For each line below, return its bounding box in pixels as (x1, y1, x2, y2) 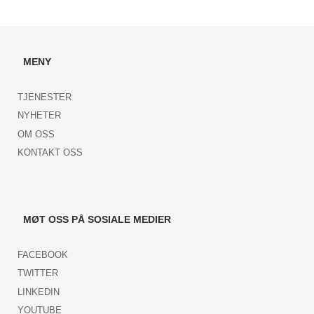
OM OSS (18, 128, 55, 139)
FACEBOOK (18, 249, 68, 260)
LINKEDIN (18, 286, 60, 297)
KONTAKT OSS (18, 147, 83, 158)
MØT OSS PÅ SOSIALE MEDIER (22, 213, 171, 225)
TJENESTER (18, 91, 71, 102)
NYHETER (18, 110, 61, 121)
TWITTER (18, 268, 58, 279)
